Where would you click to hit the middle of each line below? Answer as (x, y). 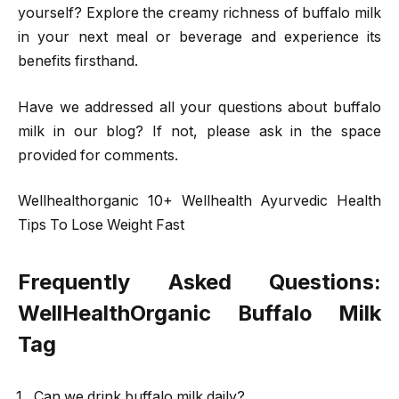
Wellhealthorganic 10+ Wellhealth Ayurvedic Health (199, 201)
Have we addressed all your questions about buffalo (199, 107)
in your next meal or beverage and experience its (199, 37)
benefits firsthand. (78, 61)
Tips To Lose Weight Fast (101, 225)
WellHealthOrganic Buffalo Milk (199, 313)
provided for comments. (98, 155)
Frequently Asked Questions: (199, 281)
